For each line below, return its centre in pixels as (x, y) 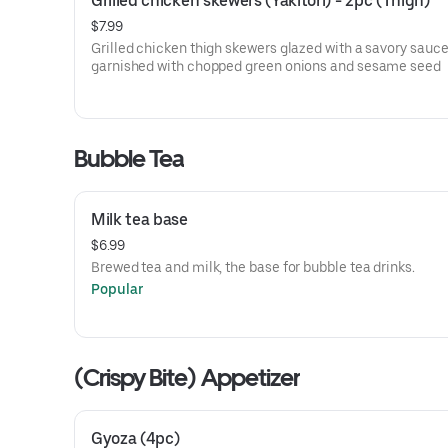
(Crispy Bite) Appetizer (187, 377)
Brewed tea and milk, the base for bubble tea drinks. (253, 267)
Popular (117, 289)
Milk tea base (139, 219)
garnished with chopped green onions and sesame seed (266, 66)
